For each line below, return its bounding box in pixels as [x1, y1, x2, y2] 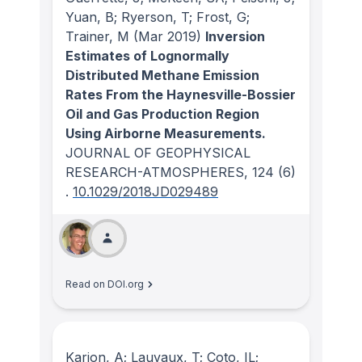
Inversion [205, 28, 265, 45]
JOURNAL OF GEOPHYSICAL [65, 145, 250, 162]
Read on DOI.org [65, 278, 144, 291]
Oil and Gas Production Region [65, 106, 259, 123]
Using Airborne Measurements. [65, 125, 266, 142]
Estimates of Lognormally [65, 48, 229, 65]
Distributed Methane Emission [65, 67, 259, 84]
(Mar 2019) [129, 28, 201, 45]
